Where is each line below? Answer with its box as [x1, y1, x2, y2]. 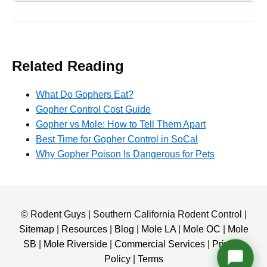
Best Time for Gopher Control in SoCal [36, 133, 198, 144]
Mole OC [182, 223, 221, 234]
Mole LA [141, 223, 176, 234]
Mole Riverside [44, 238, 107, 249]
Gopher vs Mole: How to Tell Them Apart [36, 119, 206, 129]
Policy [104, 253, 131, 264]
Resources [61, 223, 107, 234]
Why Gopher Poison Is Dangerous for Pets [36, 148, 215, 159]
